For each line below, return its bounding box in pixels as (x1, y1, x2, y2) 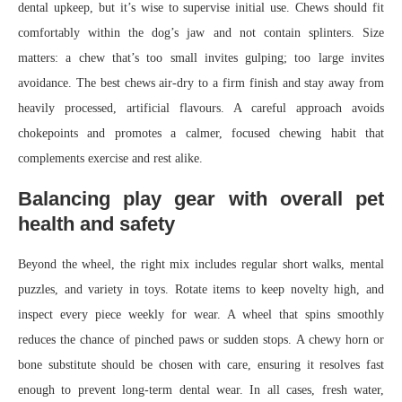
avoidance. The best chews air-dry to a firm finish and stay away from (18, 76, 384, 90)
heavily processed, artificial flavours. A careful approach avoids (18, 101, 384, 115)
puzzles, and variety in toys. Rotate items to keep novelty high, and (18, 283, 384, 296)
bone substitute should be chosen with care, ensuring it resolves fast (18, 358, 384, 371)
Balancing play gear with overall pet (18, 188, 384, 210)
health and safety (18, 213, 175, 235)
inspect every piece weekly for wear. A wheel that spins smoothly (18, 308, 384, 321)
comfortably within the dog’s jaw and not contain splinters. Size (18, 26, 384, 39)
